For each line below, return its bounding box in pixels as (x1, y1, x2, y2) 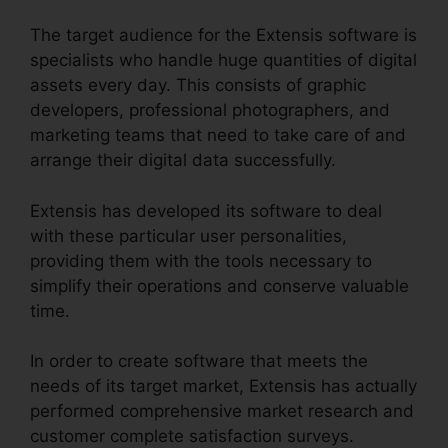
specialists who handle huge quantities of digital (30, 50, 417, 71)
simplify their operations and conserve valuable (30, 275, 409, 296)
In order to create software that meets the (30, 351, 368, 372)
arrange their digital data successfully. (30, 150, 336, 171)
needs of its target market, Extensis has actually (30, 376, 417, 397)
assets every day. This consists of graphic (30, 75, 366, 96)
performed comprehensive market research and (30, 401, 414, 422)
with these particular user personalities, (30, 225, 347, 246)
